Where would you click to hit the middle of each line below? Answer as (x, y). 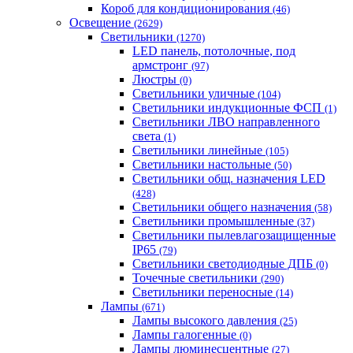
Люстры (156, 79)
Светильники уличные (195, 93)
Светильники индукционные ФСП (229, 107)
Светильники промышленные (215, 221)
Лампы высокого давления (206, 320)
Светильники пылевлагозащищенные (234, 235)
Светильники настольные (203, 164)
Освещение (102, 22)
